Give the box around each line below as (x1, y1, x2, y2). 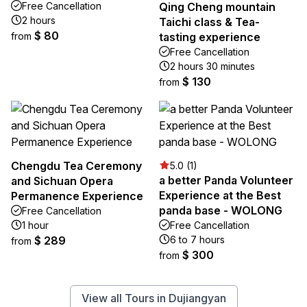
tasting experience (159, 29, 260, 44)
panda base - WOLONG (159, 203, 282, 217)
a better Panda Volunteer (159, 173, 293, 187)
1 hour (22, 219, 49, 231)
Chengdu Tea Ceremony (11, 158, 142, 173)
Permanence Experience (11, 188, 143, 203)
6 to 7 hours (170, 233, 225, 245)
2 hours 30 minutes (170, 60, 255, 72)
